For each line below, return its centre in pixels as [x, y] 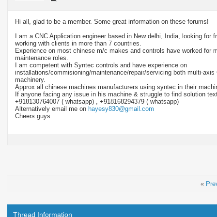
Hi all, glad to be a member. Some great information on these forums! [112, 21]
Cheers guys [33, 116]
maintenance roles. [42, 58]
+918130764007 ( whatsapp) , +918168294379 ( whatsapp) [97, 101]
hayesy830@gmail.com [121, 108]
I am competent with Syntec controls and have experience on [101, 65]
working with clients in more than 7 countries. [78, 43]
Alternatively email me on [52, 108]
